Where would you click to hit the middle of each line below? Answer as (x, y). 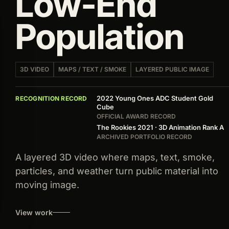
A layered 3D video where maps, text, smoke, (115, 157)
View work (34, 212)
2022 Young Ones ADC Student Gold (155, 98)
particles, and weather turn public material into (117, 171)
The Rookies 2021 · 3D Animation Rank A (160, 128)
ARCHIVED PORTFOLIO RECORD (144, 137)
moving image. (48, 185)
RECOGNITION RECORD (51, 99)
